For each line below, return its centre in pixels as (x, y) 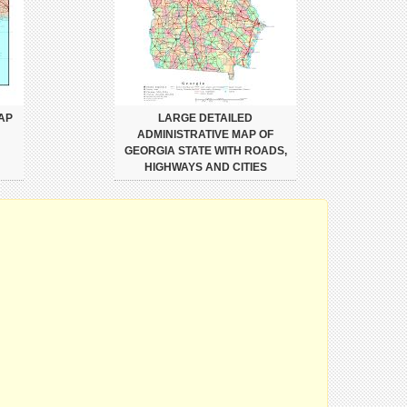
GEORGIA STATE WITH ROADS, (205, 151)
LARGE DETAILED (205, 118)
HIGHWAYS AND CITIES (205, 167)
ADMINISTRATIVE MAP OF (205, 134)
